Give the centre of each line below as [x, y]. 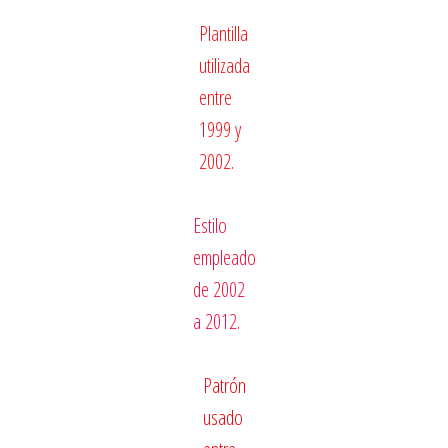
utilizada [224, 65]
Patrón [224, 385]
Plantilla [223, 33]
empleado [224, 257]
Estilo [209, 225]
